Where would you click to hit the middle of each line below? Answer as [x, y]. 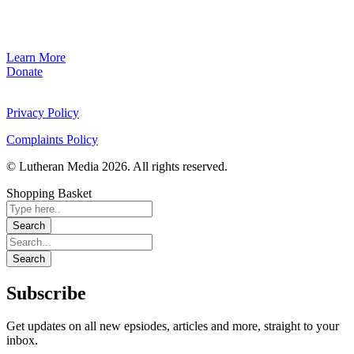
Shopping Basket [49, 193]
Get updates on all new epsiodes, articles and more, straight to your [173, 326]
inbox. [22, 341]
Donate [24, 71]
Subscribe [46, 293]
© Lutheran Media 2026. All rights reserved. [117, 166]
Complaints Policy [52, 139]
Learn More [36, 57]
